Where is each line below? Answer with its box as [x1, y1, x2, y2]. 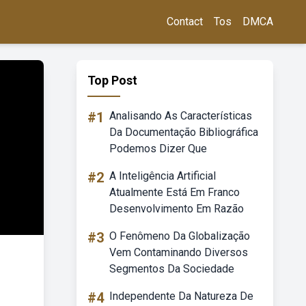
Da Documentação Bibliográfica [109, 126, 258, 139]
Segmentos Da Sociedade [109, 262, 234, 275]
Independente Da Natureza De [109, 290, 253, 303]
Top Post [87, 73, 137, 87]
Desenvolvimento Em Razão [109, 202, 244, 215]
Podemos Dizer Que [109, 142, 207, 155]
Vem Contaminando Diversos [109, 246, 248, 259]
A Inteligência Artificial [109, 169, 216, 182]
